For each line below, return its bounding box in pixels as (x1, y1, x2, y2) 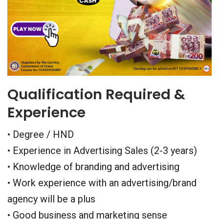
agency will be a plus (7, 193, 95, 205)
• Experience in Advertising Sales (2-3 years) (7, 145, 197, 156)
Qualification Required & (7, 85, 185, 104)
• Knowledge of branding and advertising (7, 161, 179, 173)
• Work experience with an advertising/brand (7, 177, 197, 189)
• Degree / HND (7, 129, 74, 140)
